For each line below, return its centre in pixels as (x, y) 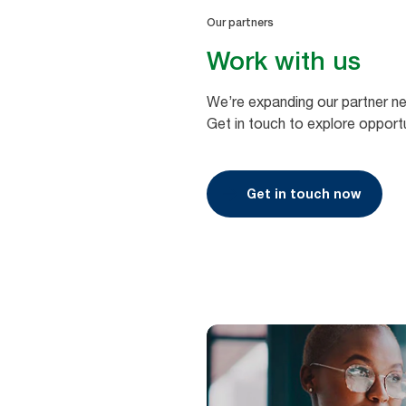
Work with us (283, 61)
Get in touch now (303, 194)
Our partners (240, 23)
